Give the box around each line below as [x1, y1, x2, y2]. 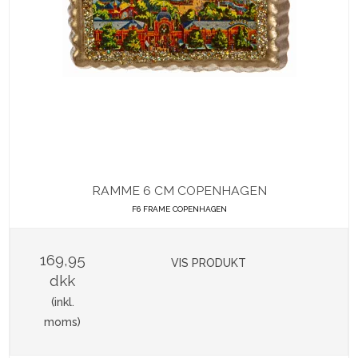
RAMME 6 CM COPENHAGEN [91, 183, 267, 199]
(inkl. [50, 296, 74, 309]
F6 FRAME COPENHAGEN [131, 205, 227, 214]
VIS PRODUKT [171, 257, 247, 270]
